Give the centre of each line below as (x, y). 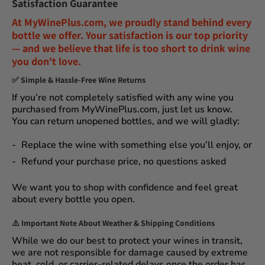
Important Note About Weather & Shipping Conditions (118, 223)
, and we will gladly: (196, 121)
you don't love (45, 61)
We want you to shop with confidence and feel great (125, 187)
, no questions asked (182, 161)
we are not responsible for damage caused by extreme (130, 252)
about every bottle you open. (73, 199)
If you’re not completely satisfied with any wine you (123, 97)
